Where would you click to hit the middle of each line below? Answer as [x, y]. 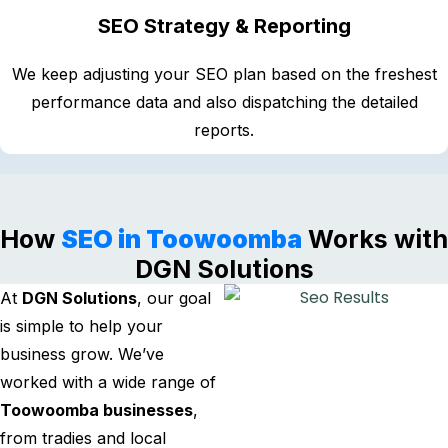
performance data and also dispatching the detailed [224, 101]
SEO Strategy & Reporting [224, 25]
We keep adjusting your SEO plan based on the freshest [224, 73]
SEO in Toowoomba [181, 238]
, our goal [174, 297]
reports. [224, 129]
